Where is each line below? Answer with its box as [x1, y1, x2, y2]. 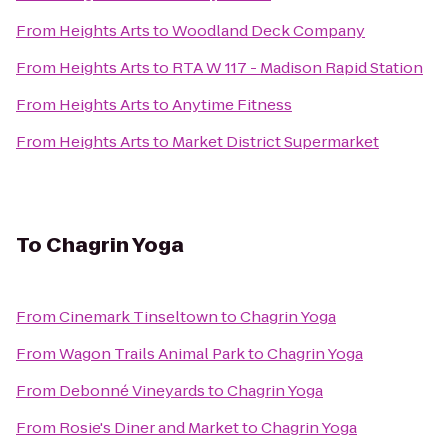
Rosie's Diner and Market [59, 417, 239, 438]
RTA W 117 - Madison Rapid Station [172, 57, 423, 78]
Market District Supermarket [172, 131, 379, 152]
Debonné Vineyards [59, 380, 205, 401]
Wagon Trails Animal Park [59, 343, 245, 364]
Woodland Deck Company [172, 20, 365, 41]
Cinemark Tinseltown [59, 306, 218, 327]
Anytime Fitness [172, 94, 292, 115]
